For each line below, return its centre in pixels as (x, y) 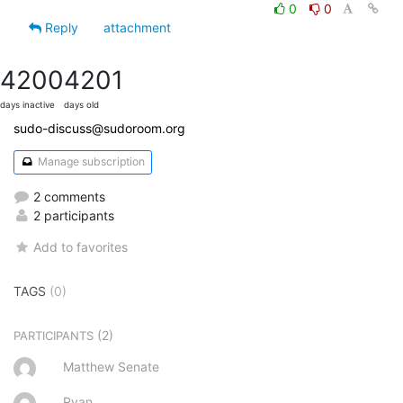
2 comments (67, 196)
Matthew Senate (111, 366)
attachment (137, 27)
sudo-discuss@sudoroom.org (99, 128)
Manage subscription (90, 162)
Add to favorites (81, 246)
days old (81, 104)
